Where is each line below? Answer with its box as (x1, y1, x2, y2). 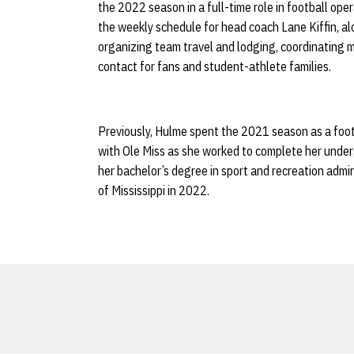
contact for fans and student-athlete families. (98, 58, 331, 74)
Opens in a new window (175, 309, 293, 325)
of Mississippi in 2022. (98, 183, 209, 198)
